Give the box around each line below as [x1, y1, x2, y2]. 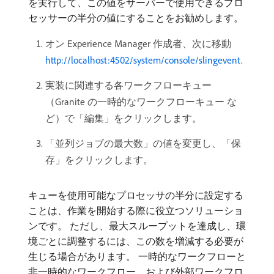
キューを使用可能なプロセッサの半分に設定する [28, 189, 243, 201]
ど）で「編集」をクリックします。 [45, 112, 202, 124]
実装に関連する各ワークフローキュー [45, 79, 212, 91]
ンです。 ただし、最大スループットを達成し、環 [28, 220, 246, 232]
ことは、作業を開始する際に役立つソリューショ [28, 204, 243, 217]
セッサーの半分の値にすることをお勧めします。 [28, 12, 243, 24]
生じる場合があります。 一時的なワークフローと [28, 250, 246, 262]
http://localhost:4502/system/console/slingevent [45, 54, 241, 66]
